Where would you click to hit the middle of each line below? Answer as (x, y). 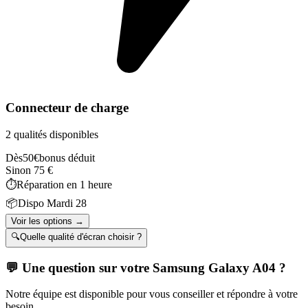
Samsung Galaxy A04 (214, 267)
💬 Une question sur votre (79, 267)
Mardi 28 (67, 203)
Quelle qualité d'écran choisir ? (81, 237)
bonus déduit (67, 158)
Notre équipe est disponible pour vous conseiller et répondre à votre (152, 294)
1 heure (96, 185)
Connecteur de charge (67, 108)
